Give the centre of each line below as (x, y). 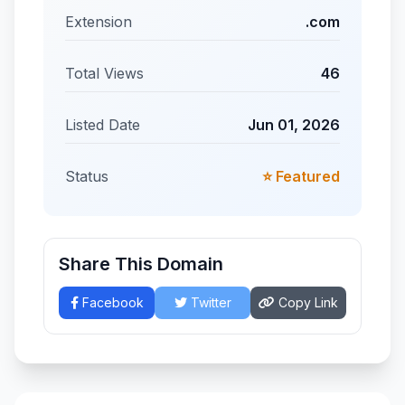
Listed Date (103, 125)
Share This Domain (141, 264)
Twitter (209, 302)
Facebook (111, 302)
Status (87, 176)
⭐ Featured (301, 176)
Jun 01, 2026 (294, 125)
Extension (99, 22)
